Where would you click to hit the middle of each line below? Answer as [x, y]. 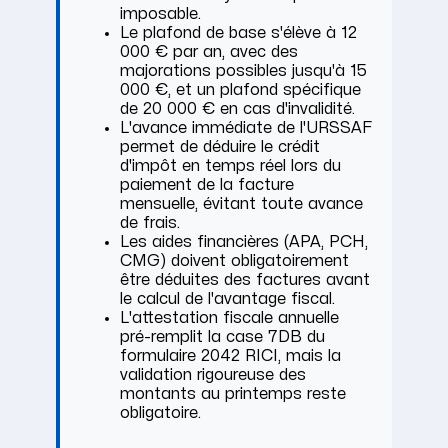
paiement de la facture [207, 185]
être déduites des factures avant [245, 280]
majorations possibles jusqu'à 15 [243, 71]
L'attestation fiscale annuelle [229, 318]
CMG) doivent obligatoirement [234, 261]
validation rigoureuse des [213, 375]
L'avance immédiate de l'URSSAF [246, 128]
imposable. [160, 14]
